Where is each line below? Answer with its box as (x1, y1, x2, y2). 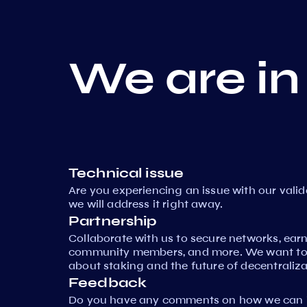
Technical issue (69, 164, 184, 182)
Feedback (69, 274, 147, 292)
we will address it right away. (69, 197, 223, 211)
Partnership (69, 212, 157, 230)
